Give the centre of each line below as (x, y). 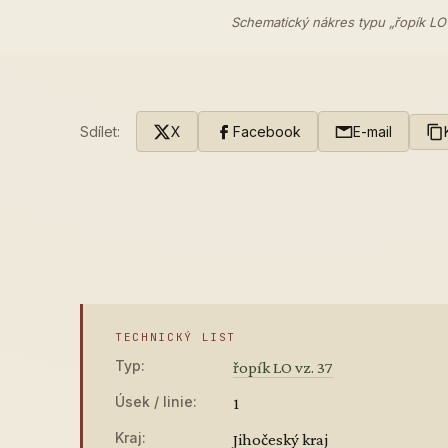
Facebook (267, 131)
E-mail (372, 131)
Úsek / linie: (156, 401)
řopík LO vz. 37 (283, 367)
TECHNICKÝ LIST (176, 337)
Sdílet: (100, 131)
